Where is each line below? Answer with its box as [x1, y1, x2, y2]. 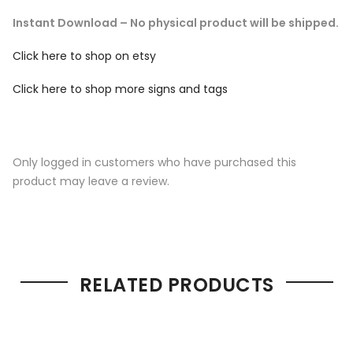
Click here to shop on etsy [13, 48, 156, 65]
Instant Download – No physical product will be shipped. [13, 15, 339, 32]
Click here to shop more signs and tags [13, 81, 228, 98]
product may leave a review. [13, 173, 169, 189]
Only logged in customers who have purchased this [13, 154, 296, 170]
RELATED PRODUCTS [79, 271, 274, 298]
